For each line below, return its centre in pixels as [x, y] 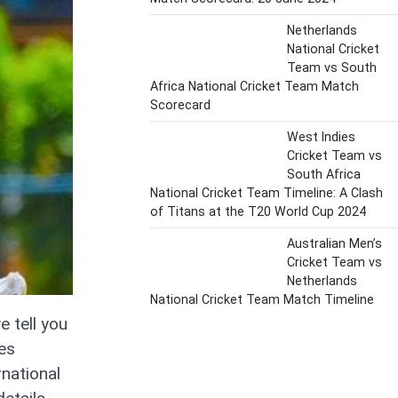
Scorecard [180, 104]
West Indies [321, 136]
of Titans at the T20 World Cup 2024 [258, 211]
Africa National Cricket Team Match [255, 86]
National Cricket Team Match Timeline [262, 299]
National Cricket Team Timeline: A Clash [267, 192]
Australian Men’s [334, 243]
